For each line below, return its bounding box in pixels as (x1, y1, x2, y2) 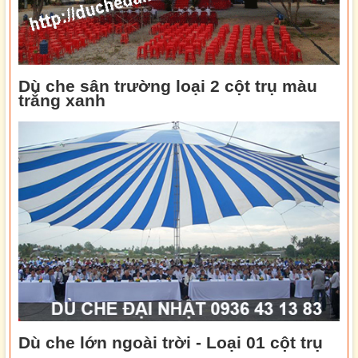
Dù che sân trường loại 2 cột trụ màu (18, 76, 317, 95)
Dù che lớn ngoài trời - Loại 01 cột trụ (18, 332, 323, 352)
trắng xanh (18, 90, 105, 109)
